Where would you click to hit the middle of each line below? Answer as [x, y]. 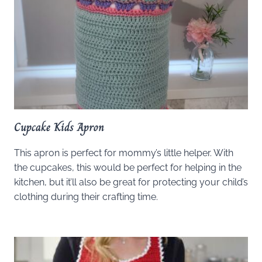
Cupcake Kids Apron [59, 127]
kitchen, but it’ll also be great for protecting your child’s [131, 182]
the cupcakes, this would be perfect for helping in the [128, 167]
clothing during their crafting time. [86, 196]
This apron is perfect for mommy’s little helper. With [124, 153]
